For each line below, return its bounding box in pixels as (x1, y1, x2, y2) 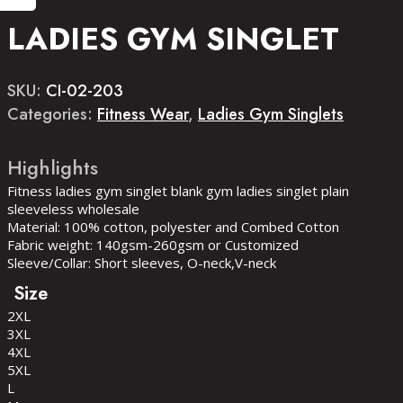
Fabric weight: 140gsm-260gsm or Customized (7, 236, 299, 254)
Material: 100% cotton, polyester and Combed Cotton (7, 218, 339, 236)
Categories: (7, 103, 97, 126)
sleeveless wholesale (7, 200, 139, 218)
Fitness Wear (97, 103, 188, 126)
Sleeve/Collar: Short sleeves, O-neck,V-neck (7, 254, 276, 272)
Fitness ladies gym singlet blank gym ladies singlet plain (7, 182, 349, 200)
